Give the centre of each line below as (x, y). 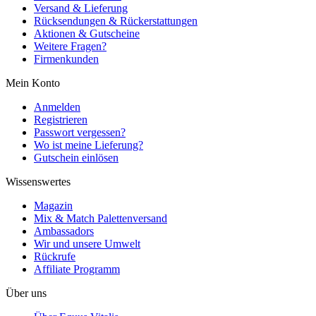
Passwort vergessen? (80, 132)
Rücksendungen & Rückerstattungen (116, 20)
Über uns (26, 293)
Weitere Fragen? (70, 46)
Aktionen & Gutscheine (87, 33)
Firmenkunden (66, 59)
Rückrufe (55, 256)
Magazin (53, 205)
